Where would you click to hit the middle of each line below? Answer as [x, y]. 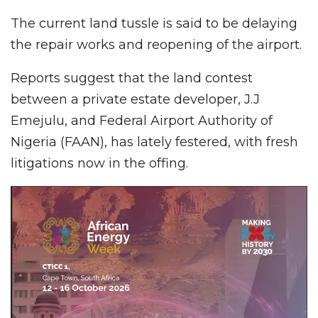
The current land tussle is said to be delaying [154, 23]
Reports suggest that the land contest [132, 78]
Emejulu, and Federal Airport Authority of [142, 120]
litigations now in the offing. [99, 163]
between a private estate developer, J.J [135, 99]
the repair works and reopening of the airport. [156, 44]
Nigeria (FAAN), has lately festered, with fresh [154, 142]
